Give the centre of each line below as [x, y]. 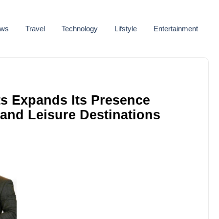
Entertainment [175, 29]
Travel [35, 29]
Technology [79, 29]
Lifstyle [125, 29]
